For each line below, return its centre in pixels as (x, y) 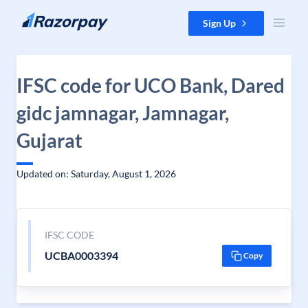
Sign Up (219, 23)
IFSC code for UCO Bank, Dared (151, 85)
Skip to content (44, 18)
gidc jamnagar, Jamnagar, (123, 113)
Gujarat (49, 140)
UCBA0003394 (81, 255)
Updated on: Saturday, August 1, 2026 (96, 174)
